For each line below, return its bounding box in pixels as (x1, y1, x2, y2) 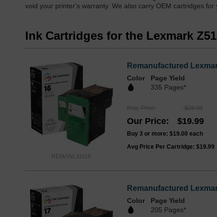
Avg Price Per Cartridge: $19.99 (127, 143, 215, 151)
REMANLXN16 (51, 153, 91, 160)
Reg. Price (127, 105, 155, 112)
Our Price (127, 116, 166, 126)
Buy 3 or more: (127, 130, 170, 138)
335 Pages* (151, 83, 186, 92)
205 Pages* (151, 206, 186, 214)
